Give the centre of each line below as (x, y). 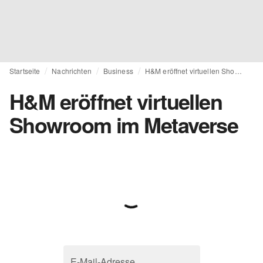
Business (118, 71)
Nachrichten (72, 71)
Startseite (25, 71)
